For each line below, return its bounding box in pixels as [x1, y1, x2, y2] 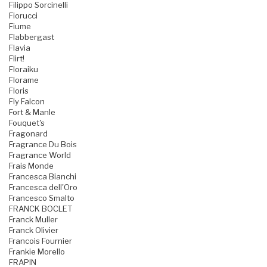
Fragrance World [9, 150, 71, 160]
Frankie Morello [9, 247, 65, 257]
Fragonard [9, 129, 48, 139]
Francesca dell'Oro [9, 182, 77, 193]
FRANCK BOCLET [9, 204, 72, 214]
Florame [9, 75, 39, 85]
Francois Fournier [9, 236, 72, 246]
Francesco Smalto [9, 193, 74, 203]
